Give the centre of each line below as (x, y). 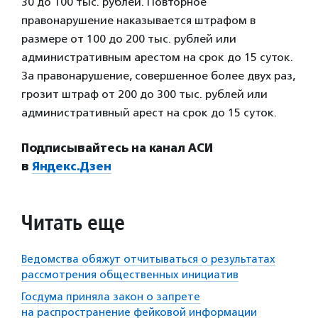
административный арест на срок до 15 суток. (149, 113)
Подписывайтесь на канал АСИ (117, 148)
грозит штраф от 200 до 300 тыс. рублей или (144, 94)
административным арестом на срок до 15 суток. (157, 57)
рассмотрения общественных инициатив (130, 275)
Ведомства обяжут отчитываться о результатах (148, 259)
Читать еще (73, 223)
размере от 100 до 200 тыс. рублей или (129, 39)
